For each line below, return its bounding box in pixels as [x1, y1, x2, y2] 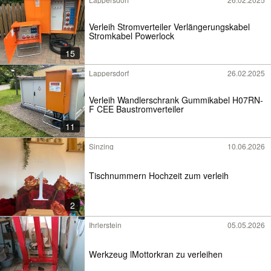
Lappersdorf [89, 67, 129, 78]
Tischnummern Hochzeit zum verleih [89, 169, 229, 182]
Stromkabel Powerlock [89, 29, 174, 42]
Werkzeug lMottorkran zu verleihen [89, 248, 223, 261]
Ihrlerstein [89, 219, 122, 230]
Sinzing [89, 140, 114, 151]
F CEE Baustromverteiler [89, 102, 184, 115]
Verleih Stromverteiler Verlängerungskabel [89, 20, 250, 33]
